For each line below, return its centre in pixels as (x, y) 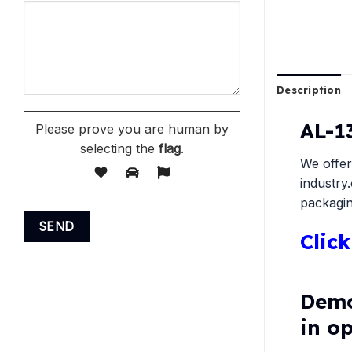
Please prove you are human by (132, 128)
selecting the (117, 148)
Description (309, 89)
